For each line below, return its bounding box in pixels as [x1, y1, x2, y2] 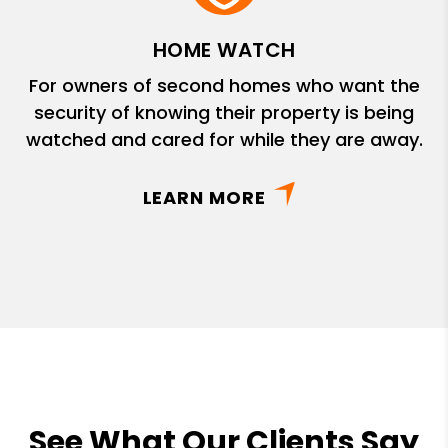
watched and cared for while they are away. [25, 126, 423, 152]
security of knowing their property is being [34, 99, 414, 125]
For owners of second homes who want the [28, 72, 420, 98]
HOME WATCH [152, 35, 296, 64]
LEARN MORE [142, 184, 266, 210]
